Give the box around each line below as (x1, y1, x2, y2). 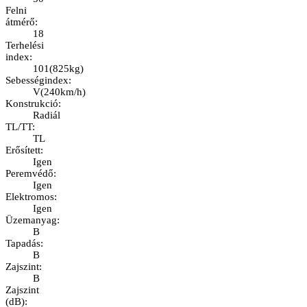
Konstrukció (5, 98, 58, 110)
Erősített (5, 145, 40, 156)
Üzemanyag (5, 214, 57, 226)
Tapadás (5, 238, 40, 249)
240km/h (44, 86, 82, 98)
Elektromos (5, 191, 54, 203)
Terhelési (5, 40, 44, 51)
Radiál (33, 110, 60, 121)
